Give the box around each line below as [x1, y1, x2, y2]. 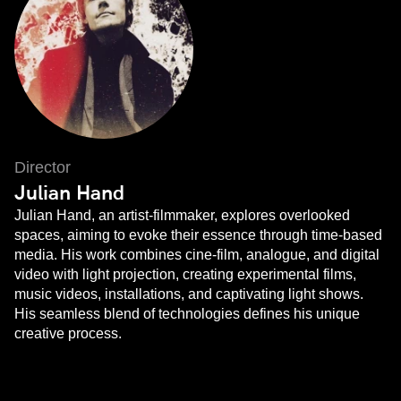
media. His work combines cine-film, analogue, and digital [14, 247, 380, 263]
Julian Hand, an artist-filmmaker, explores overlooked [14, 208, 350, 224]
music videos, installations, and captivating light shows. [14, 286, 363, 303]
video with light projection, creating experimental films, [14, 267, 356, 283]
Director [14, 158, 71, 177]
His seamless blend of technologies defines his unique [14, 306, 360, 322]
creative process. [14, 326, 122, 342]
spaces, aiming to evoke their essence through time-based [14, 227, 382, 243]
